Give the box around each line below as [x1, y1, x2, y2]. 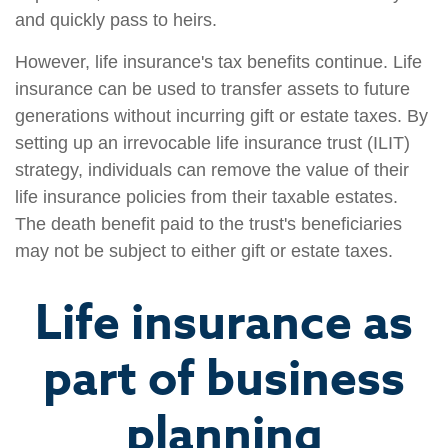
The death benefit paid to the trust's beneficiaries [15, 214, 402, 235]
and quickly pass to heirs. [15, 10, 217, 31]
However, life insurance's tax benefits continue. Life [15, 52, 422, 73]
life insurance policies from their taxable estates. [15, 187, 398, 208]
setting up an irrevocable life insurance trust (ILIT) [15, 133, 410, 154]
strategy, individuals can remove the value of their [15, 160, 409, 181]
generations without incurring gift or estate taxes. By [15, 106, 428, 127]
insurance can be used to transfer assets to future [15, 79, 410, 100]
